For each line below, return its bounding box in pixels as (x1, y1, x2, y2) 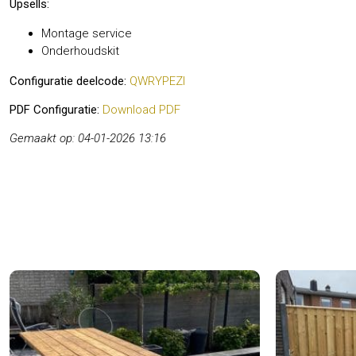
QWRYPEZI (130, 73, 185, 88)
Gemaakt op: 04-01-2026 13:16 (10, 131, 166, 146)
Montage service (41, 25, 132, 41)
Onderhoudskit (41, 43, 119, 58)
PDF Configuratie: (10, 103, 99, 118)
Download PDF (103, 103, 180, 118)
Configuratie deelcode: (10, 73, 126, 88)
